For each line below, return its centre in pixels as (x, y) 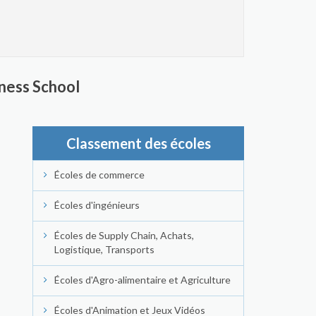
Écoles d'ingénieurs (97, 205)
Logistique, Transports (104, 249)
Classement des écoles (138, 143)
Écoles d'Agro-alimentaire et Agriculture (142, 280)
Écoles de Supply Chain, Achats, (124, 235)
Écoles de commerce (99, 175)
